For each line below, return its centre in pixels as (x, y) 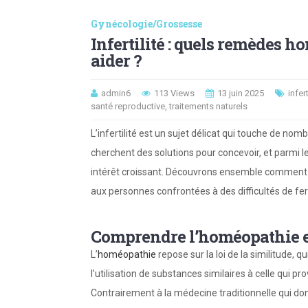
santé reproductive (128, 106)
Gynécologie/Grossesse (146, 23)
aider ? (116, 60)
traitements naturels (208, 106)
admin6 (116, 93)
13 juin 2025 (241, 93)
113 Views (174, 93)
